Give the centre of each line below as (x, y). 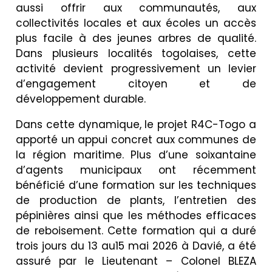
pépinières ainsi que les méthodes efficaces (136, 215)
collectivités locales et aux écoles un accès (136, 23)
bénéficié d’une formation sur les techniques (136, 185)
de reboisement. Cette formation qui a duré (136, 230)
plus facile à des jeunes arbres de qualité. (136, 38)
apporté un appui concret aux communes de (136, 139)
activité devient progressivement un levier (136, 68)
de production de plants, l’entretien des (136, 200)
